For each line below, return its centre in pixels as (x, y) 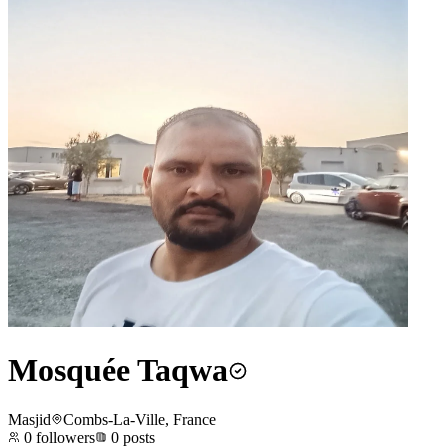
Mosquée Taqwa (118, 370)
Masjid (29, 419)
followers (63, 437)
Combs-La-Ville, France (139, 419)
